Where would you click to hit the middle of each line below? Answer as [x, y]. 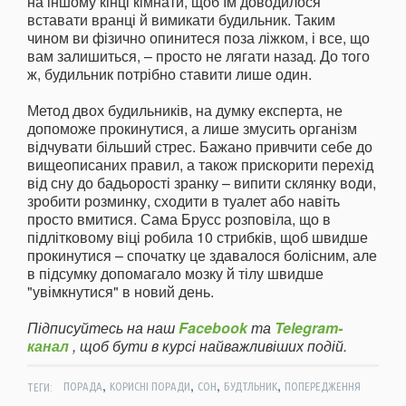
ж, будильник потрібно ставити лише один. [169, 74]
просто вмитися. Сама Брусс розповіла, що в [179, 219]
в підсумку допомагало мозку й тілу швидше [175, 274]
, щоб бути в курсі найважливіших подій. [208, 346]
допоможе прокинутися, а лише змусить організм [192, 129]
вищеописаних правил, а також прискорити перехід [200, 165]
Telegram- [309, 328]
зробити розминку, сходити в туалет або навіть [184, 201]
